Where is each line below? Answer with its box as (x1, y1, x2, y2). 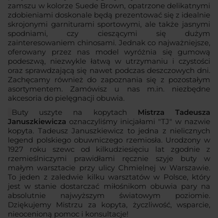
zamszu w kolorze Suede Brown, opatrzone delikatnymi (8, 1, 210, 11)
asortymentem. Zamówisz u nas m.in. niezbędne (8, 84, 210, 94)
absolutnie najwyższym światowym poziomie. (8, 191, 210, 200)
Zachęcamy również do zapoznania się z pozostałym (8, 75, 210, 85)
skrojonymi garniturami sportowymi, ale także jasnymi (8, 19, 210, 29)
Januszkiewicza (8, 117, 66, 127)
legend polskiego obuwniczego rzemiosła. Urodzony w (8, 135, 210, 145)
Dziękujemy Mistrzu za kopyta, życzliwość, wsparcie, (8, 200, 210, 210)
